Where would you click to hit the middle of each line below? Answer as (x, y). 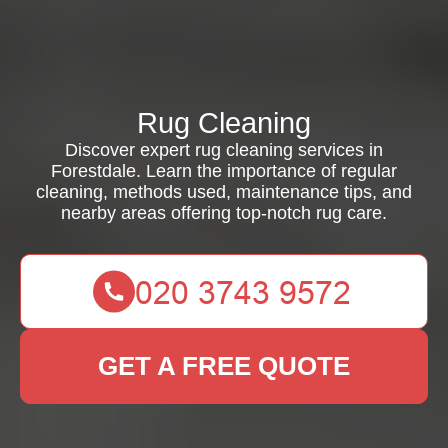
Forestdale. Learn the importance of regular (224, 171)
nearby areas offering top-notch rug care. (224, 213)
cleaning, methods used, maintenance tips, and (224, 192)
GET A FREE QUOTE (224, 366)
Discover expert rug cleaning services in (224, 150)
